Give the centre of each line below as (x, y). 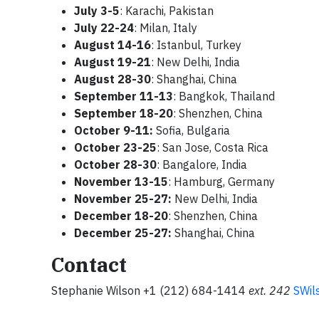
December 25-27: (123, 233)
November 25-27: (123, 199)
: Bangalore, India (202, 164)
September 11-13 (124, 96)
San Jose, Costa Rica (215, 147)
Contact (89, 265)
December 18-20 (121, 216)
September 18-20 (124, 113)
